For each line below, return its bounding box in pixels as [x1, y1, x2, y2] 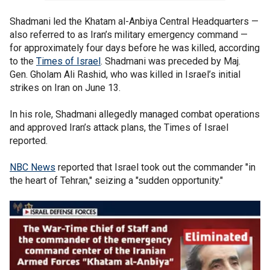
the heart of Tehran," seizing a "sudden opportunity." [10, 174, 223, 186]
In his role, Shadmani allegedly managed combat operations [10, 108, 260, 120]
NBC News [10, 161, 55, 173]
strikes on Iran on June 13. [10, 81, 121, 93]
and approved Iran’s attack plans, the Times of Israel [10, 121, 228, 133]
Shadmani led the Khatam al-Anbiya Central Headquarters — [10, 15, 259, 27]
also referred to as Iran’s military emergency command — [10, 28, 248, 40]
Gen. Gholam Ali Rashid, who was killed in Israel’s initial [10, 68, 240, 80]
